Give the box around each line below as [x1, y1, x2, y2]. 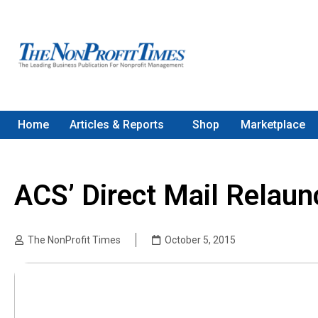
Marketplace [240, 118, 305, 131]
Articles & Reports [70, 118, 165, 131]
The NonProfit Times [28, 234, 121, 246]
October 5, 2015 [165, 234, 236, 246]
